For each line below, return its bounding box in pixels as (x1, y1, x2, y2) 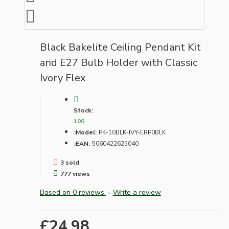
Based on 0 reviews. (40, 188, 106, 198)
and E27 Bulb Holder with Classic (40, 56, 197, 70)
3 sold (60, 158, 79, 167)
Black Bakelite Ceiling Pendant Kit (40, 40, 201, 55)
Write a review (113, 188, 161, 198)
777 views (60, 170, 90, 178)
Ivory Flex (40, 71, 86, 85)
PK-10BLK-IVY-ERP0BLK (99, 128, 166, 137)
